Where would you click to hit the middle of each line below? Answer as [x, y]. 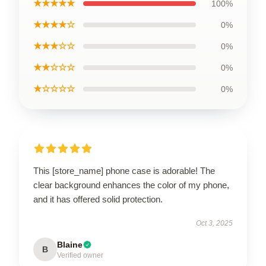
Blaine [70, 244]
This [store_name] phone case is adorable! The [124, 170]
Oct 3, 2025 [214, 223]
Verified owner [80, 255]
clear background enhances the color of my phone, [131, 185]
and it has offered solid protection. [98, 199]
